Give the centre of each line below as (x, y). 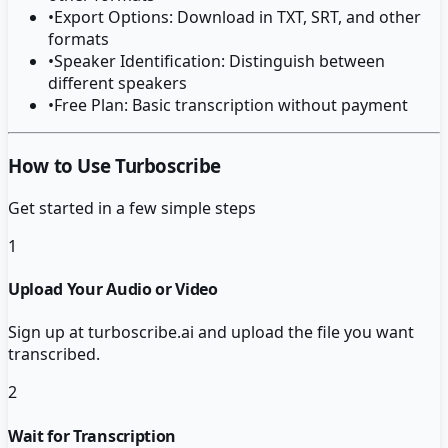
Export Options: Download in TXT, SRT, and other (237, 17)
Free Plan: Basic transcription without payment (231, 105)
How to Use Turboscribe (114, 166)
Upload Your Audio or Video (113, 289)
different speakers (117, 83)
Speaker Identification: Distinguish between (219, 61)
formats (78, 39)
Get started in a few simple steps (132, 207)
